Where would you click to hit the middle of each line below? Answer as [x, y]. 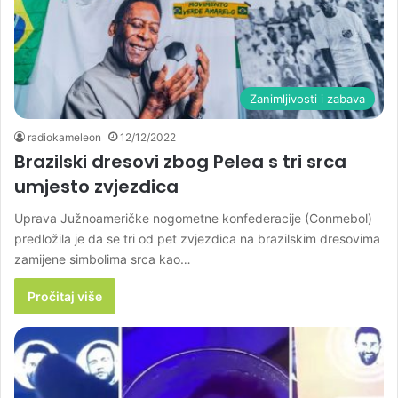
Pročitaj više [65, 296]
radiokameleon [64, 137]
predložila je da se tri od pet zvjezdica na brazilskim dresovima [197, 238]
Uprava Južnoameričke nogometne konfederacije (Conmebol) [193, 218]
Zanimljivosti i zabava [307, 98]
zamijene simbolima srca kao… [103, 259]
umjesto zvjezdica [96, 186]
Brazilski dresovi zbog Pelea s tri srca [180, 161]
